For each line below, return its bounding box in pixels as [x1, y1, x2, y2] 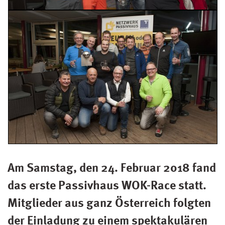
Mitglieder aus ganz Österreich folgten [8, 193, 211, 211]
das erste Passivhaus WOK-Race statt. [8, 175, 207, 194]
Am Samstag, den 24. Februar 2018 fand [8, 158, 216, 176]
